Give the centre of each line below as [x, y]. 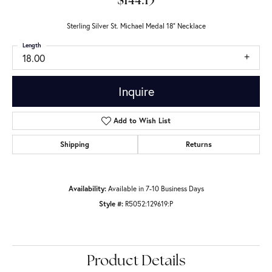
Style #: [111, 204]
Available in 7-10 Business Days [156, 189]
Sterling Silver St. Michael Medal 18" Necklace [136, 26]
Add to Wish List [142, 121]
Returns [199, 144]
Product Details [136, 262]
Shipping [75, 144]
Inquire [136, 91]
